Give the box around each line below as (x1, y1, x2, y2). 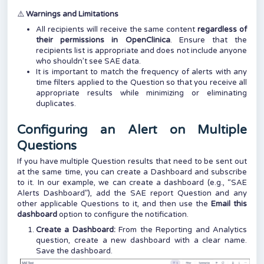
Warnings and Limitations (26, 9, 118, 19)
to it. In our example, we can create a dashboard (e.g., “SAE (17, 177, 247, 187)
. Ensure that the (170, 35, 247, 45)
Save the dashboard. (36, 246, 113, 256)
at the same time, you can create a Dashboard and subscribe (17, 167, 247, 177)
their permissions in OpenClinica (36, 35, 170, 45)
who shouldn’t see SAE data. (36, 56, 143, 66)
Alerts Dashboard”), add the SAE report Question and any (17, 188, 247, 198)
